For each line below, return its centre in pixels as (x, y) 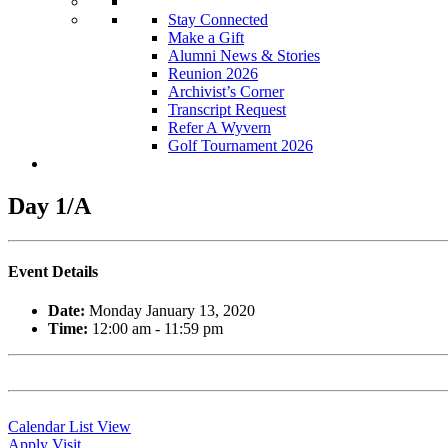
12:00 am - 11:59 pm (155, 329)
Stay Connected (218, 19)
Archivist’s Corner (226, 91)
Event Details (53, 272)
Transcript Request (227, 109)
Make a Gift (206, 37)
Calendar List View (69, 427)
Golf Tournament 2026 (240, 145)
